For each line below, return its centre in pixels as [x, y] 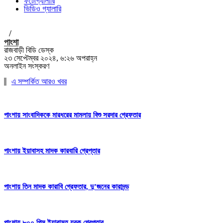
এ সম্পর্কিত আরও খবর [39, 81]
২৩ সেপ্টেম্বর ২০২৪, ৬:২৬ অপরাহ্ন [51, 58]
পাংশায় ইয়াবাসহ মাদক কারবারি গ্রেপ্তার [52, 151]
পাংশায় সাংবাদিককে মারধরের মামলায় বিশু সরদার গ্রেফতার [72, 115]
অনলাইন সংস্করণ [27, 66]
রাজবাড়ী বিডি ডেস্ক [29, 50]
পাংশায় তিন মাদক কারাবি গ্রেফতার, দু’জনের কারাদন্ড [66, 186]
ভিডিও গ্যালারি [43, 9]
